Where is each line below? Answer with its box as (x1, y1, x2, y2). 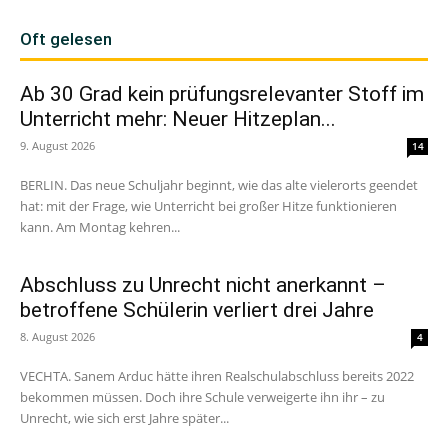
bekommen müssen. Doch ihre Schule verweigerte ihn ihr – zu (20, 388, 385, 407)
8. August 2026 (20, 329, 95, 345)
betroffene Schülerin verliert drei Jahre (20, 298, 374, 323)
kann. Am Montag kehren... (20, 218, 180, 237)
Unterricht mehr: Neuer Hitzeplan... (20, 107, 336, 132)
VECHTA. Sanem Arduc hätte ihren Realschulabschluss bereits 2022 (20, 367, 414, 386)
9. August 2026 (20, 138, 95, 154)
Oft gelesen (20, 29, 112, 50)
